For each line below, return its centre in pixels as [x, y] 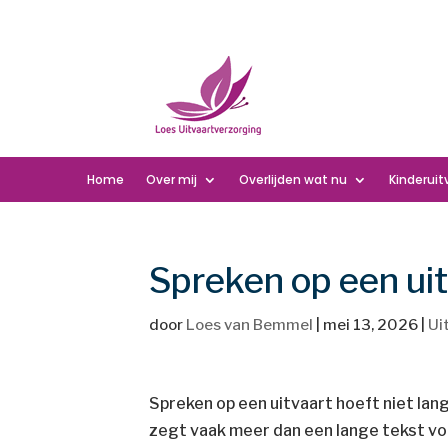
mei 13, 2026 [371, 325]
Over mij [171, 179]
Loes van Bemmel [250, 325]
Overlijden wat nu [293, 179]
